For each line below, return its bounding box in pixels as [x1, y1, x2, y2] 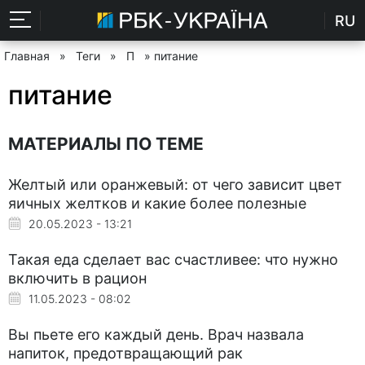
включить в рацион [8, 269, 147, 287]
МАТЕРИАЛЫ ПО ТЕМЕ [8, 133, 204, 154]
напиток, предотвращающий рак [8, 344, 243, 362]
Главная [4, 49, 50, 63]
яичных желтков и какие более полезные [8, 194, 306, 212]
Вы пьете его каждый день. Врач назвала [8, 325, 304, 343]
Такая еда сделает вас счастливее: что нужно [8, 250, 338, 268]
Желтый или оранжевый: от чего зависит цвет [8, 175, 342, 193]
